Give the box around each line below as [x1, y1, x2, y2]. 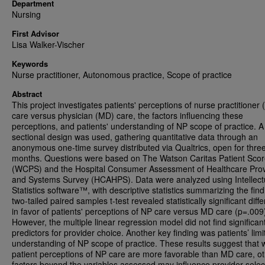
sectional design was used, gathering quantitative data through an [12, 131, 258, 143]
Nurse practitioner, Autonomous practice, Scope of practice [12, 69, 232, 80]
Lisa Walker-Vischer [12, 38, 85, 50]
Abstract [12, 88, 42, 99]
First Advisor [12, 28, 59, 39]
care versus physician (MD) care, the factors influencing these [12, 109, 243, 121]
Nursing [12, 8, 41, 20]
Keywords [12, 58, 48, 69]
